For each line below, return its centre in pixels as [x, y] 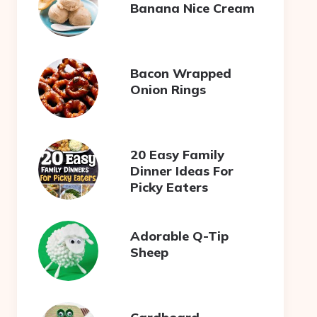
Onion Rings [168, 89]
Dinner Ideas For [182, 171]
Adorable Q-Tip [180, 236]
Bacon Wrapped [181, 73]
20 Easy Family [178, 154]
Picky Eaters [169, 187]
